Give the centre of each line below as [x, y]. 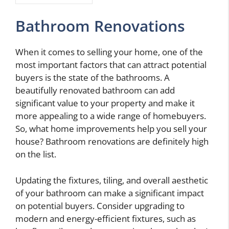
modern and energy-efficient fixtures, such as [106, 218]
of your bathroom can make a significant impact [110, 193]
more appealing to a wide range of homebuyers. [111, 116]
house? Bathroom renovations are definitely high [112, 142]
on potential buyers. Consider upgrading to [100, 205]
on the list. [36, 154]
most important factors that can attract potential [111, 65]
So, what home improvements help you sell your [111, 129]
